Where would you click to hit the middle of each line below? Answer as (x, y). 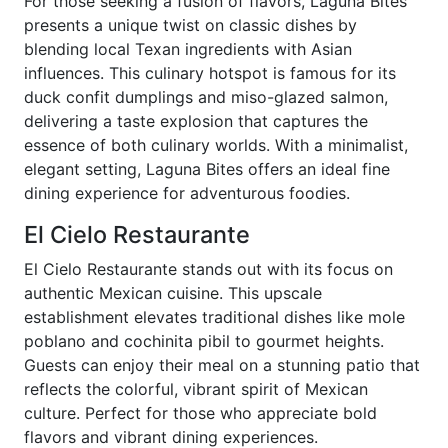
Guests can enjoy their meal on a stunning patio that (222, 365)
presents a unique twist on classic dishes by (190, 25)
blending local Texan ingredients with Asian (188, 49)
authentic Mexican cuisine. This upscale (173, 293)
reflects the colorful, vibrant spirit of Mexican (196, 389)
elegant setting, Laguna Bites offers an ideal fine (207, 169)
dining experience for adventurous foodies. (187, 193)
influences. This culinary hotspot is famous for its (210, 73)
